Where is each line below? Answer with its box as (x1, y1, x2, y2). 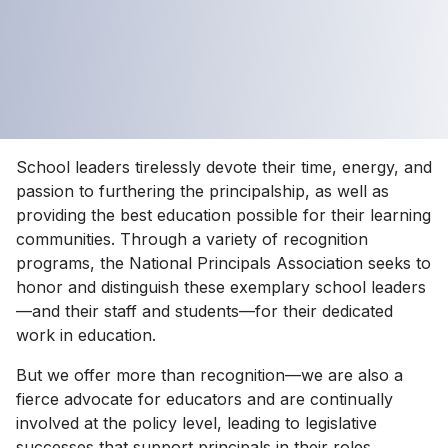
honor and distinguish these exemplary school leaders (16, 276, 426, 297)
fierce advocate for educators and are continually (16, 388, 393, 409)
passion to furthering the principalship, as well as (16, 180, 389, 201)
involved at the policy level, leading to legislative (16, 412, 377, 433)
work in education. (16, 324, 156, 345)
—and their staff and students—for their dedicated (16, 300, 393, 321)
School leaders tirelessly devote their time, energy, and (16, 156, 432, 177)
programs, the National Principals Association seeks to (16, 252, 431, 273)
